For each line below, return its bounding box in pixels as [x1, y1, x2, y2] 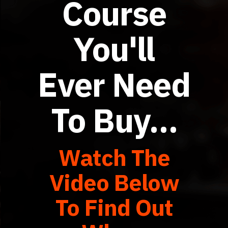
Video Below [49, 167, 179, 197]
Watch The [58, 142, 170, 172]
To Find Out [55, 192, 173, 222]
